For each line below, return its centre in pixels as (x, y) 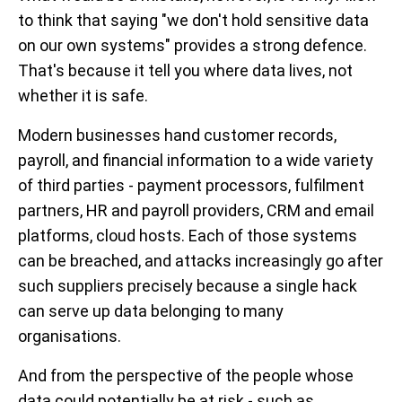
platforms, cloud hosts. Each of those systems (188, 236)
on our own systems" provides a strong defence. (192, 46)
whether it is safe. (83, 96)
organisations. (70, 336)
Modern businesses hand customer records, (177, 135)
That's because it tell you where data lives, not (185, 71)
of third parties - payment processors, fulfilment (191, 186)
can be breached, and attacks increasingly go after (201, 261)
